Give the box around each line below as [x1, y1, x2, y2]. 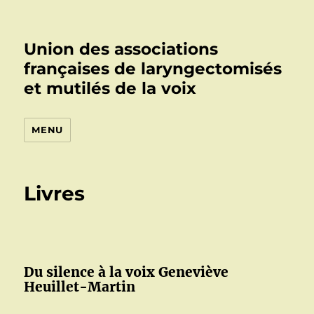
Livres [24, 182, 86, 205]
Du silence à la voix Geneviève [24, 264, 229, 280]
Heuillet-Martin [24, 278, 136, 295]
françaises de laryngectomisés [24, 59, 282, 78]
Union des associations [24, 39, 219, 59]
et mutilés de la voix [24, 78, 197, 98]
